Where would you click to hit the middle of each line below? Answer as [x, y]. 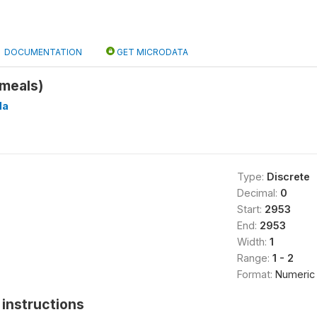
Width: [253, 242]
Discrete [288, 177]
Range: [254, 258]
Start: [250, 209]
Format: [256, 274]
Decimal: [258, 193]
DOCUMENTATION [43, 52]
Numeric [295, 274]
